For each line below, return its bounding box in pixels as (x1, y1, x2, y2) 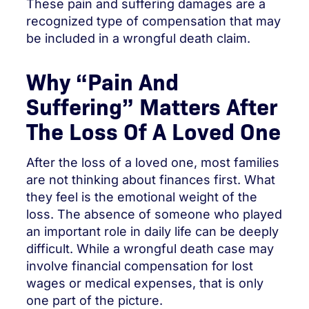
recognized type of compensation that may (26, 13, 281, 28)
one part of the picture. (26, 293, 163, 308)
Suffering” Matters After (26, 90, 277, 121)
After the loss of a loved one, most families (26, 155, 279, 170)
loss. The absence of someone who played (26, 207, 282, 221)
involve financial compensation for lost (26, 259, 253, 273)
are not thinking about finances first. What (26, 172, 275, 187)
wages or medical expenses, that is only (26, 276, 263, 290)
